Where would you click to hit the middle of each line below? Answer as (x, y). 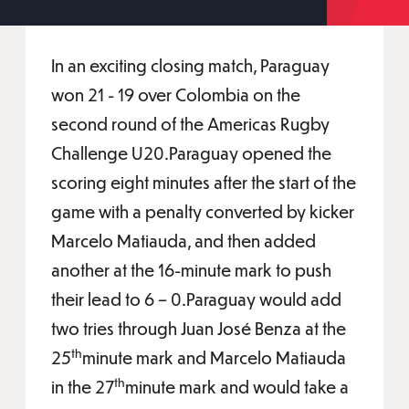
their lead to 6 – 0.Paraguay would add (196, 299)
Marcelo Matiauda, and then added (184, 241)
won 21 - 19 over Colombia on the (176, 94)
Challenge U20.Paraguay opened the (191, 153)
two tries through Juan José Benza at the (199, 328)
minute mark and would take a (237, 387)
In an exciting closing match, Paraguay (190, 65)
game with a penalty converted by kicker (203, 211)
